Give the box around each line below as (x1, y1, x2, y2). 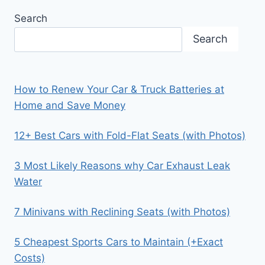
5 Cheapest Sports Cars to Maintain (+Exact (14, 235, 223, 248)
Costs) (14, 251, 45, 264)
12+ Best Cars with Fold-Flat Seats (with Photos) (14, 129, 245, 141)
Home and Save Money (14, 99, 125, 111)
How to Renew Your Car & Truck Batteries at (14, 83, 224, 95)
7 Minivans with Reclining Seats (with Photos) (14, 205, 230, 218)
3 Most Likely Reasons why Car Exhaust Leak (14, 159, 230, 172)
